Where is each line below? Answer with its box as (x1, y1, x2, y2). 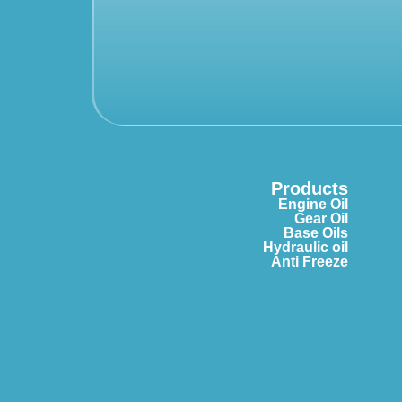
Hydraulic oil (262, 240, 348, 256)
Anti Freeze (270, 254, 348, 270)
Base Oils (283, 225, 348, 241)
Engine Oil (277, 197, 348, 213)
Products (270, 179, 348, 199)
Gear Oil (293, 211, 348, 227)
